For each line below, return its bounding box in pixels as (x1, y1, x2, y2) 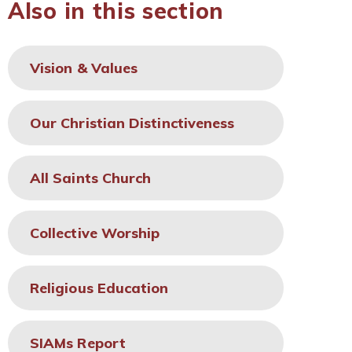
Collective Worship (30, 224, 160, 242)
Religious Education (30, 279, 169, 297)
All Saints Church (30, 169, 152, 187)
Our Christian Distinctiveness (30, 114, 235, 132)
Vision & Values (30, 59, 138, 77)
